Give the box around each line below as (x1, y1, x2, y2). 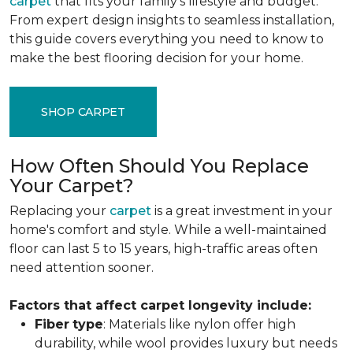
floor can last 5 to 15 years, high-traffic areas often (9, 241, 318, 256)
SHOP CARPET (41, 104, 125, 119)
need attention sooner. (9, 260, 154, 275)
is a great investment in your (151, 203, 333, 218)
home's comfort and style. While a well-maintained (9, 222, 327, 237)
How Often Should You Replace (9, 154, 309, 177)
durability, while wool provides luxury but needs (35, 336, 337, 351)
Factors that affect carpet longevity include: (9, 298, 311, 313)
